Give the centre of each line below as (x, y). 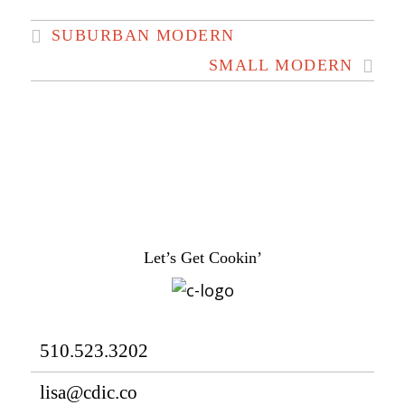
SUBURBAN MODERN (143, 35)
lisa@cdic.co (88, 392)
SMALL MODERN (281, 65)
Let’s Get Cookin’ (202, 257)
